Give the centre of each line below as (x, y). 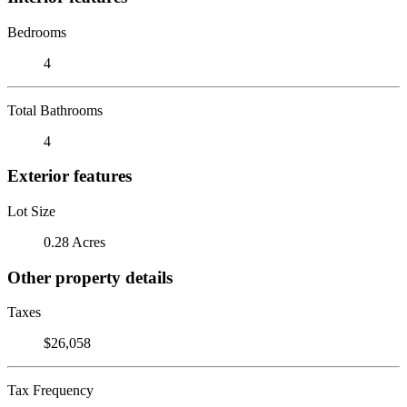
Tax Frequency (50, 391)
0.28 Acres (74, 242)
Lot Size (31, 211)
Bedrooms (37, 32)
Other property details (90, 277)
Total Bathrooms (55, 110)
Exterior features (69, 176)
